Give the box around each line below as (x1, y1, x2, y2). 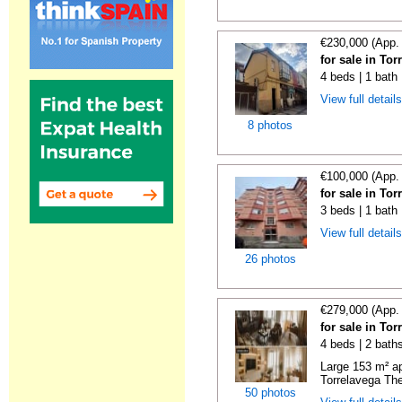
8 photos (248, 118, 293, 132)
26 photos (245, 252, 296, 266)
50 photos (245, 386, 296, 399)
